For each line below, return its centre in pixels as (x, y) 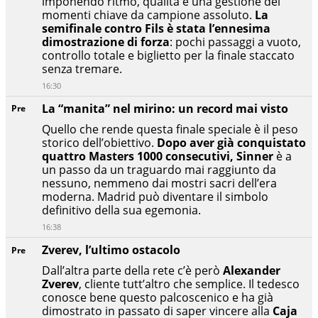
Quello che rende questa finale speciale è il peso (170, 129)
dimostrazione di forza (106, 42)
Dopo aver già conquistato (231, 142)
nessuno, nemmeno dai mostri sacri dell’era (159, 183)
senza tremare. (82, 68)
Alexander (252, 271)
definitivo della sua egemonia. (121, 210)
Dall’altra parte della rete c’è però (132, 271)
